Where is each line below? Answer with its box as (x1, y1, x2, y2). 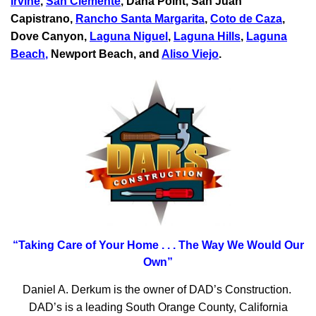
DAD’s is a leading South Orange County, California (28, 301, 288, 314)
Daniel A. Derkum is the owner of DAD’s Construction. (22, 284, 294, 296)
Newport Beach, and (48, 48, 162, 61)
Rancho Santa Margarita (75, 13, 205, 25)
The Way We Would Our (175, 239, 304, 252)
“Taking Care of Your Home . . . (12, 239, 176, 252)
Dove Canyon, (11, 30, 90, 43)
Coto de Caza (210, 13, 282, 25)
